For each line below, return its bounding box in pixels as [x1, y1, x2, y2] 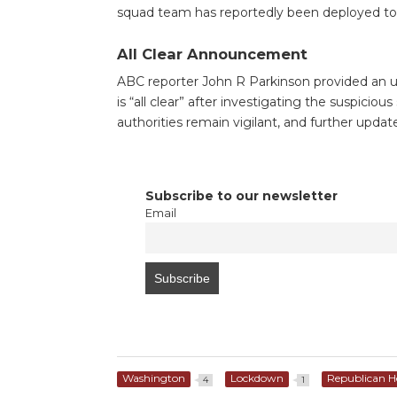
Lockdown [230, 371, 284, 385]
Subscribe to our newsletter [144, 187, 338, 204]
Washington [121, 371, 185, 385]
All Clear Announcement [116, 44, 307, 63]
